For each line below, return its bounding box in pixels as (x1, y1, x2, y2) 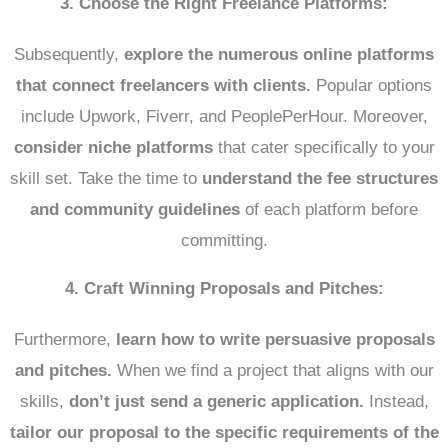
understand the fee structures (202, 169, 438, 188)
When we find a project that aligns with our (111, 361, 434, 380)
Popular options (311, 76, 432, 95)
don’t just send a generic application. (68, 392, 364, 411)
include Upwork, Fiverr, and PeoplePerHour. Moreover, (20, 107, 428, 126)
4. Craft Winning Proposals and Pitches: (64, 279, 384, 298)
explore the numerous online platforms (124, 45, 434, 64)
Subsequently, (14, 45, 124, 64)
